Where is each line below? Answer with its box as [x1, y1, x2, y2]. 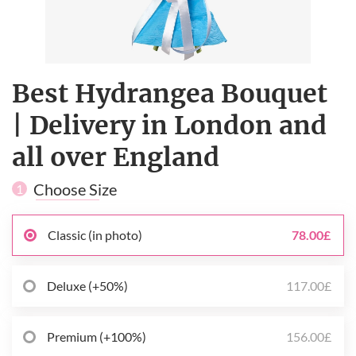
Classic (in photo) [48, 227, 142, 243]
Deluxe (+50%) [47, 278, 128, 294]
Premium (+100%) [47, 329, 146, 345]
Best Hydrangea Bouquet [12, 77, 327, 110]
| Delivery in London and [12, 109, 327, 141]
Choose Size [33, 179, 117, 199]
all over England [12, 141, 219, 173]
